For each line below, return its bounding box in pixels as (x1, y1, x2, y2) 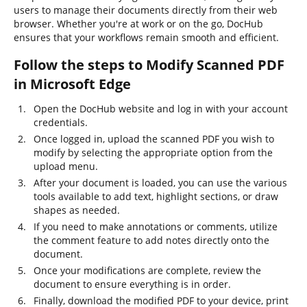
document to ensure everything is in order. (34, 278, 231, 291)
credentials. (34, 116, 88, 129)
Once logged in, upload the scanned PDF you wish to (34, 132, 274, 145)
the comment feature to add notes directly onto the (34, 234, 269, 247)
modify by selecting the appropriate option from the (34, 146, 273, 159)
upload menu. (34, 160, 98, 173)
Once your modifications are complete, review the (34, 264, 261, 277)
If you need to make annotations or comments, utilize (34, 220, 278, 233)
